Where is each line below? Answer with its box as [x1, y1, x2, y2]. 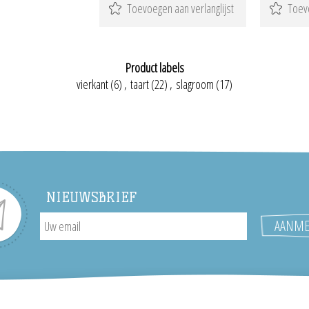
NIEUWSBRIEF [46, 189, 137, 206]
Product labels [125, 59, 184, 77]
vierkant [77, 76, 108, 93]
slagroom [176, 76, 214, 93]
